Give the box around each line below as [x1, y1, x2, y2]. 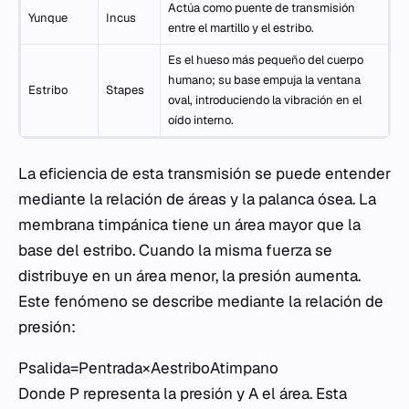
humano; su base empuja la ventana [168, 72, 361, 89]
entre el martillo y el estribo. [168, 20, 314, 37]
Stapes [106, 82, 144, 99]
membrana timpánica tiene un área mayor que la [18, 215, 361, 236]
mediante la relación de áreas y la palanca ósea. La [18, 189, 376, 210]
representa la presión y [79, 383, 248, 404]
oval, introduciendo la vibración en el [168, 92, 362, 109]
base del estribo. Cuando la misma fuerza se [18, 240, 332, 261]
